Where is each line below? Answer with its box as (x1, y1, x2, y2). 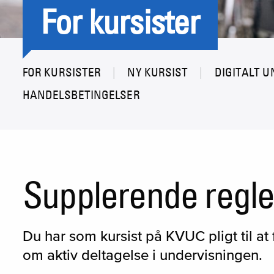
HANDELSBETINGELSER (22, 87, 140, 102)
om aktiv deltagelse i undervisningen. (22, 246, 262, 263)
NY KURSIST (127, 64, 188, 80)
